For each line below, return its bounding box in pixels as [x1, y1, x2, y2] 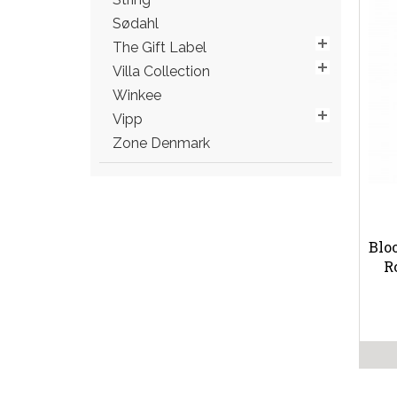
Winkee [113, 87, 161, 104]
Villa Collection [113, 63, 210, 80]
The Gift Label [113, 39, 206, 56]
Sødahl [113, 15, 159, 32]
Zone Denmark [113, 135, 210, 152]
